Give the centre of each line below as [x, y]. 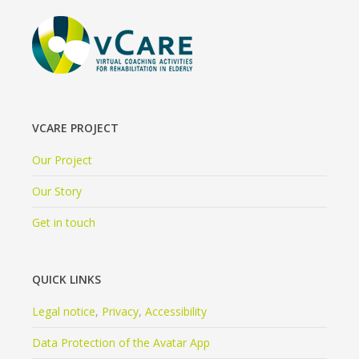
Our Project [62, 160]
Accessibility [176, 312]
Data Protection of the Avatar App [121, 343]
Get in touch [64, 223]
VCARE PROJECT [75, 128]
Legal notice [64, 312]
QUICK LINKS [67, 280]
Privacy [120, 312]
